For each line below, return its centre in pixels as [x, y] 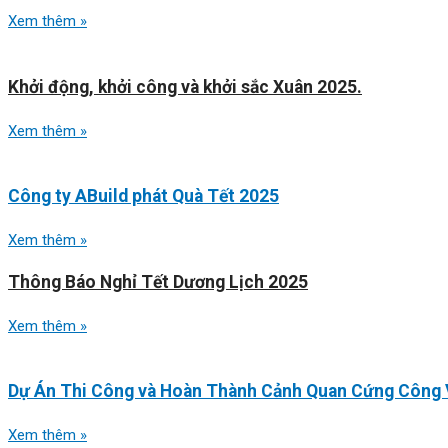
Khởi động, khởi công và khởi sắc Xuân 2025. [185, 86]
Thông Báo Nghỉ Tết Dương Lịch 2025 [158, 281]
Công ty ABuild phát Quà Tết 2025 [143, 196]
